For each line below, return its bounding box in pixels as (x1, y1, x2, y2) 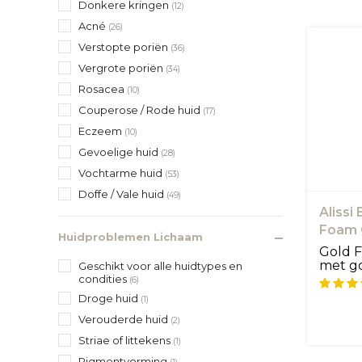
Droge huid (78, 291, 141, 305)
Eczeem (78, 124, 124, 137)
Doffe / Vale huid (78, 187, 166, 200)
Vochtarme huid (78, 166, 165, 179)
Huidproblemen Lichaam (58, 229, 203, 243)
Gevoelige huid (78, 145, 161, 158)
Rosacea (78, 82, 127, 95)
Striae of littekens (78, 333, 173, 347)
